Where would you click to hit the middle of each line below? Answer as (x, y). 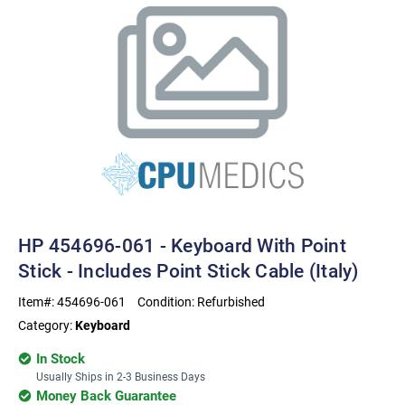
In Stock (61, 358)
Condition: (167, 301)
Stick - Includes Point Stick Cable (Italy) (188, 270)
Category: (47, 325)
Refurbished (231, 301)
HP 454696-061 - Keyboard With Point (182, 245)
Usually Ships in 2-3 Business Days (121, 376)
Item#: (38, 301)
